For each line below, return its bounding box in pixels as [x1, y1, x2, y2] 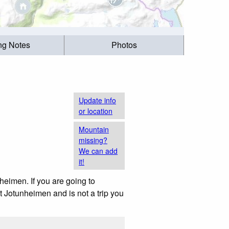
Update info [79, 95, 116, 105]
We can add [79, 145, 118, 156]
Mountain [79, 124, 109, 134]
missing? [79, 134, 107, 145]
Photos [111, 39, 137, 51]
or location [79, 105, 112, 116]
